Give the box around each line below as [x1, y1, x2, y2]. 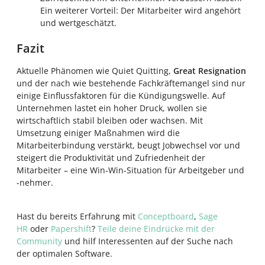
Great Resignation [173, 65, 246, 76]
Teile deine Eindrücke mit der [98, 223, 215, 234]
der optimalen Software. [17, 248, 112, 259]
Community [17, 235, 62, 247]
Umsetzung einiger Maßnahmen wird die [17, 127, 180, 138]
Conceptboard [138, 211, 194, 222]
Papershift [51, 223, 92, 234]
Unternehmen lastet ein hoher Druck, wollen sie [17, 102, 207, 114]
